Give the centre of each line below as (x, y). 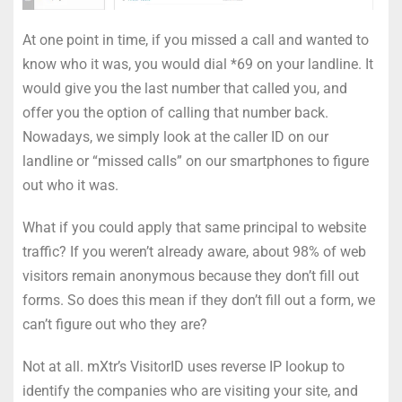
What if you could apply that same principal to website (194, 228)
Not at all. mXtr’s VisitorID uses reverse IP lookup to (184, 367)
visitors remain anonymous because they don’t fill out (191, 276)
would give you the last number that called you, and (185, 89)
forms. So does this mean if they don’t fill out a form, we (199, 301)
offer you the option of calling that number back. (175, 113)
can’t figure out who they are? (115, 325)
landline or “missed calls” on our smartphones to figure (196, 162)
